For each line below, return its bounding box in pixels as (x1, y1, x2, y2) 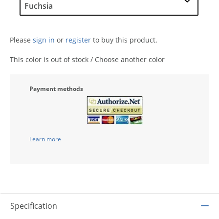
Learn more (29, 134, 61, 143)
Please (10, 35, 33, 44)
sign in (33, 35, 55, 44)
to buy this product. (91, 35, 157, 44)
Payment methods (29, 85, 83, 93)
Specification (10, 200, 57, 211)
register (66, 35, 91, 44)
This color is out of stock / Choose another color (10, 55, 165, 64)
